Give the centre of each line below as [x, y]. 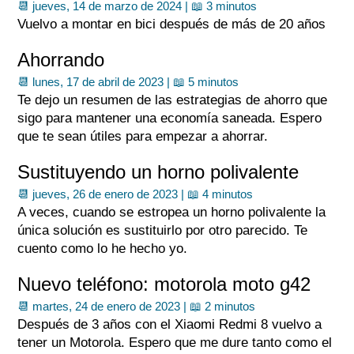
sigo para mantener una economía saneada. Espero [170, 118]
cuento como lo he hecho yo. [103, 249]
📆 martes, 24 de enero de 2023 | [104, 306]
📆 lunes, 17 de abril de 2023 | [96, 82]
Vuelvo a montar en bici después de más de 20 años [172, 24]
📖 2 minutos [223, 306]
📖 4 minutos [220, 194]
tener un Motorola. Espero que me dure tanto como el [175, 343]
